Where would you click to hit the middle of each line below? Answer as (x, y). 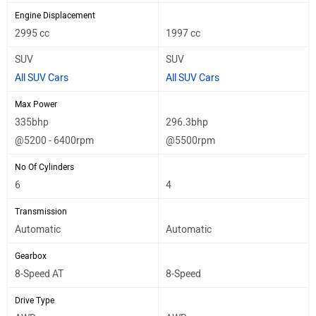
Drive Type (35, 300)
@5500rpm (190, 140)
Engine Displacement (55, 15)
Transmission (41, 211)
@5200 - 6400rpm (54, 140)
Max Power (36, 104)
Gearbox (31, 256)
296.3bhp (187, 122)
